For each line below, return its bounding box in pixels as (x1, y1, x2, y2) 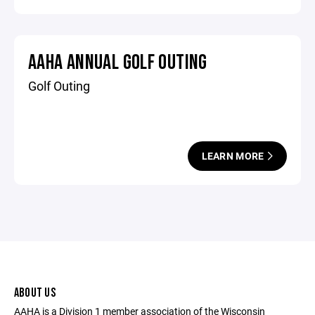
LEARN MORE (201, 149, 266, 162)
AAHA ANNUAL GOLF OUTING (28, 50, 207, 75)
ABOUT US (14, 285, 56, 300)
